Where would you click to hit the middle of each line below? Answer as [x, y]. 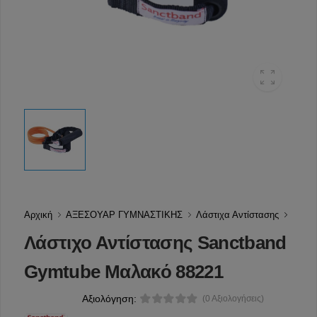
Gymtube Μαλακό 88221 [123, 272]
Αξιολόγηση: [109, 299]
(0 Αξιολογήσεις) [233, 299]
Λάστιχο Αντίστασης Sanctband [155, 243]
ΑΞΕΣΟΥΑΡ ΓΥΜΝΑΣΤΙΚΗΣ [124, 215]
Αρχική [38, 215]
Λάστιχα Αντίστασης [237, 215]
